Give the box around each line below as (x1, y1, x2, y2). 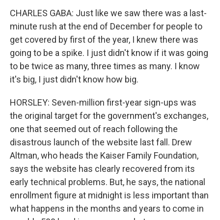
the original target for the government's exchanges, (10, 110, 208, 121)
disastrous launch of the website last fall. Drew (10, 137, 192, 147)
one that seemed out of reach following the (10, 124, 178, 134)
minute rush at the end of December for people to (10, 21, 202, 31)
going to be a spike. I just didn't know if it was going (10, 48, 208, 58)
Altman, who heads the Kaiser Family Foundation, (10, 150, 198, 161)
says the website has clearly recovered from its (10, 164, 195, 174)
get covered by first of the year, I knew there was (10, 34, 198, 45)
